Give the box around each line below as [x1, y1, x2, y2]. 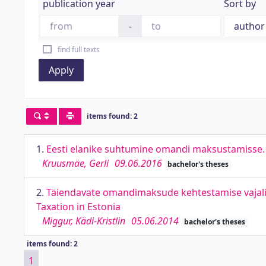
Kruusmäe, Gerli [42, 157, 109, 170]
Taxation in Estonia [36, 200, 121, 213]
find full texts [57, 45, 100, 55]
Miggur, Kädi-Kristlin [42, 214, 125, 227]
